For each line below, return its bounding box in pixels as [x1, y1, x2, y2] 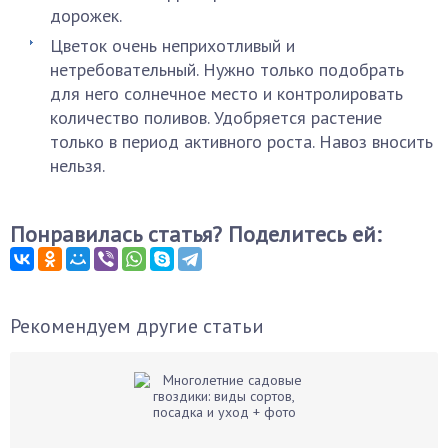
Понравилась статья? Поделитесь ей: [10, 219, 381, 248]
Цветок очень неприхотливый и [50, 33, 295, 57]
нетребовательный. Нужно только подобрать [50, 57, 404, 81]
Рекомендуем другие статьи [10, 312, 264, 339]
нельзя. [50, 153, 105, 177]
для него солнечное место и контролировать [50, 81, 403, 105]
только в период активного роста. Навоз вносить [50, 129, 433, 153]
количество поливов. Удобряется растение [50, 105, 382, 129]
